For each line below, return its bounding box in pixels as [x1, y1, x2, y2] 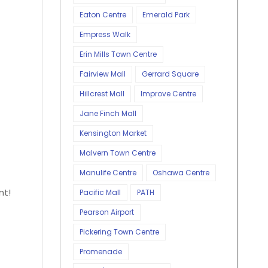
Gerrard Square [142, 68, 199, 79]
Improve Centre [141, 88, 196, 99]
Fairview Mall [80, 68, 126, 79]
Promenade [80, 246, 122, 257]
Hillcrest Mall [80, 88, 124, 99]
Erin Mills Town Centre [80, 48, 157, 59]
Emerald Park [142, 9, 190, 20]
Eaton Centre [80, 9, 126, 20]
